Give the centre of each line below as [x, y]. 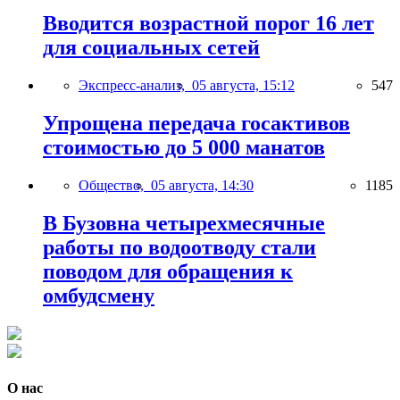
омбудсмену [99, 295]
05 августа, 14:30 [202, 185]
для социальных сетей [151, 48]
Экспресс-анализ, [135, 86]
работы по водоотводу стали [179, 247]
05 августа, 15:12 [243, 86]
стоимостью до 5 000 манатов [184, 147]
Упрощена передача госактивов [196, 123]
